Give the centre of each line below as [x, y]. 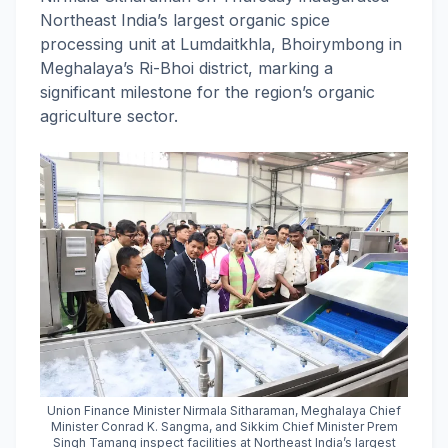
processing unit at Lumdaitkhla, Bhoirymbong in [221, 44]
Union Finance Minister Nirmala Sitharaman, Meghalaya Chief [224, 410]
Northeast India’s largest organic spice [185, 20]
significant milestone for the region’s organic [207, 92]
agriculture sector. [109, 116]
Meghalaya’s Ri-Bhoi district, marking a [186, 68]
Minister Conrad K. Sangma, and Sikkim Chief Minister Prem [224, 426]
